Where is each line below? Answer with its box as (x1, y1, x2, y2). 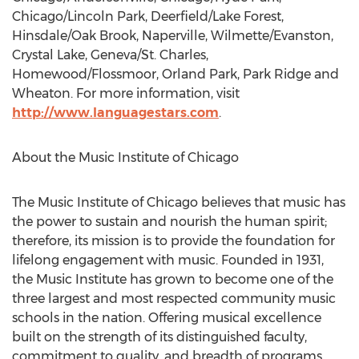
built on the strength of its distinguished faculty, (12, 329, 307, 345)
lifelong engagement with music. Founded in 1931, (12, 252, 324, 268)
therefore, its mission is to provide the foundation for (12, 233, 335, 248)
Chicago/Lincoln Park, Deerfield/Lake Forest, (12, 9, 284, 24)
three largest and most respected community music (12, 291, 336, 306)
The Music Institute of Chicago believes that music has (12, 195, 345, 210)
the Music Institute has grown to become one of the (12, 272, 333, 287)
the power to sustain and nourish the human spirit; (12, 214, 327, 229)
